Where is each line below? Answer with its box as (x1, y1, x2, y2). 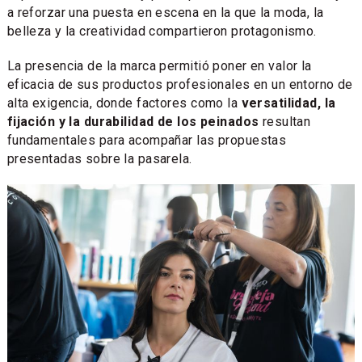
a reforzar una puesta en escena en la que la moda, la (6, 4, 324, 20)
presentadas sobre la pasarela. (6, 150, 192, 166)
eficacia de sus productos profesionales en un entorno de (6, 76, 353, 92)
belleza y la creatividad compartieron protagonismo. (6, 23, 317, 39)
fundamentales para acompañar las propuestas (6, 132, 287, 148)
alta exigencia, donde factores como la (6, 95, 242, 111)
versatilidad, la (241, 95, 336, 111)
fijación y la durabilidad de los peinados (6, 113, 259, 129)
